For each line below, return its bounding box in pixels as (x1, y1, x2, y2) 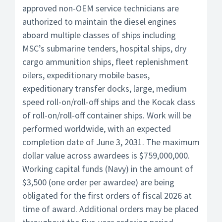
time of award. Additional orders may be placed (22, 203, 199, 215)
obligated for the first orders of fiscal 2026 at (22, 190, 192, 201)
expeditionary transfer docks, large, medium (22, 83, 187, 94)
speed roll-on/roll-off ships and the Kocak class (22, 96, 195, 108)
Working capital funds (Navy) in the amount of (22, 163, 193, 174)
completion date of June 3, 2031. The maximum (22, 136, 200, 148)
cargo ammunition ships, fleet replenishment (22, 56, 188, 67)
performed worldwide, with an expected (22, 123, 171, 134)
